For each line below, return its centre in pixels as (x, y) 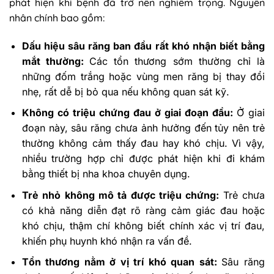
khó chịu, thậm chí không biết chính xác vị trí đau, (143, 225)
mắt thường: (56, 61)
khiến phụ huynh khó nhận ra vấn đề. (107, 241)
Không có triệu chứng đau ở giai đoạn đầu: (129, 113)
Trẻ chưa (244, 195)
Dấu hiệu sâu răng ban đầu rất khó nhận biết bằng (143, 46)
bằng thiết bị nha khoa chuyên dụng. (106, 174)
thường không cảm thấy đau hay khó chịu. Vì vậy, (143, 143)
